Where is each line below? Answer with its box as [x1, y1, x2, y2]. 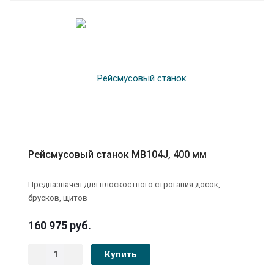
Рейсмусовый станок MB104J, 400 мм [28, 148, 207, 160]
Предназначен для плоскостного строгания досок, [28, 179, 220, 189]
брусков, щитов [28, 193, 87, 202]
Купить [105, 248, 137, 260]
